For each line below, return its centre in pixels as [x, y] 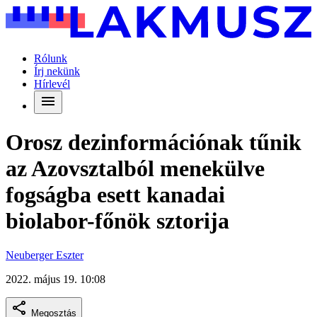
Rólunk [51, 59]
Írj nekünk [57, 71]
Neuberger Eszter [45, 255]
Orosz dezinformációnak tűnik [154, 142]
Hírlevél [52, 84]
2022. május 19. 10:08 [56, 279]
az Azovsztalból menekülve [135, 168]
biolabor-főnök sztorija [117, 220]
